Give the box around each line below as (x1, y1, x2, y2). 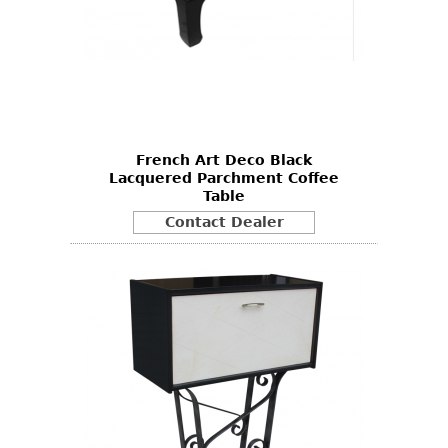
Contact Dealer (164, 214, 284, 231)
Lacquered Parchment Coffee (109, 169, 339, 186)
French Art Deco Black (136, 151, 312, 168)
